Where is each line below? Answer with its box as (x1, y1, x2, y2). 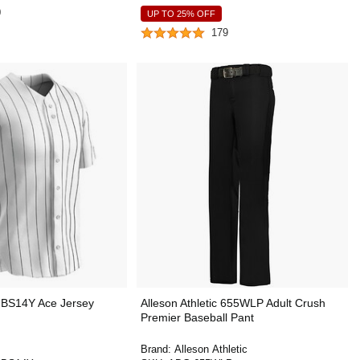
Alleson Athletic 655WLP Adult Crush (140, 297, 325, 309)
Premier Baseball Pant (140, 311, 254, 324)
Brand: (140, 343, 174, 355)
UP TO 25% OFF (146, 9, 215, 18)
